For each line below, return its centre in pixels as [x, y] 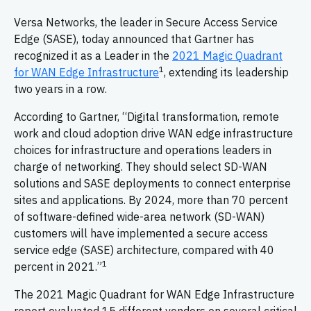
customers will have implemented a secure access [141, 233]
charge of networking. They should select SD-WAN [141, 167]
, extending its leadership [226, 72]
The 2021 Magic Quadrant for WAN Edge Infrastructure [154, 294]
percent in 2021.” [58, 267]
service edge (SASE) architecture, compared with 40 [144, 250]
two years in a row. [60, 89]
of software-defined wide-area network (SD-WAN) [139, 217]
